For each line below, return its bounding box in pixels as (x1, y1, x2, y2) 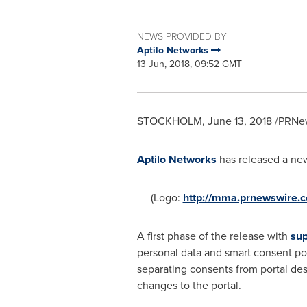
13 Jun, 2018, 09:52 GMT (136, 57, 242, 71)
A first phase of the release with (136, 228, 291, 244)
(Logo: (136, 190, 183, 206)
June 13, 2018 (207, 113, 272, 129)
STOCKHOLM (136, 113, 202, 129)
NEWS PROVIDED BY (136, 29, 227, 44)
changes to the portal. (136, 278, 241, 293)
